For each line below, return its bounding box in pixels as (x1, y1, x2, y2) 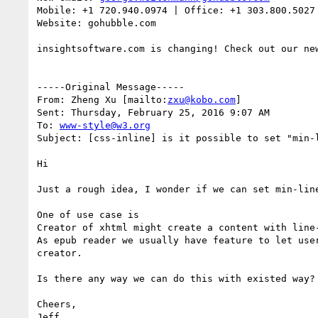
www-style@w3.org (60, 119, 150, 131)
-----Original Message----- (37, 81, 185, 92)
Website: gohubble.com (37, 17, 156, 28)
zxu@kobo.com (168, 94, 236, 105)
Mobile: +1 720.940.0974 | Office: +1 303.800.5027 (37, 4, 315, 16)
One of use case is (37, 209, 139, 220)
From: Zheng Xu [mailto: (37, 94, 168, 105)
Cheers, (37, 298, 77, 309)
